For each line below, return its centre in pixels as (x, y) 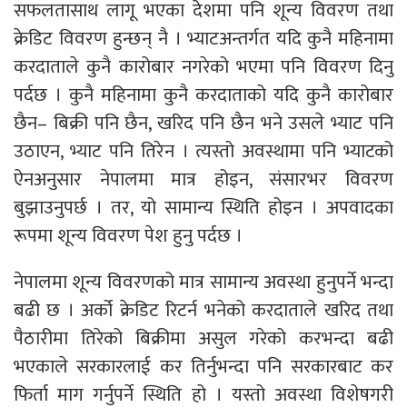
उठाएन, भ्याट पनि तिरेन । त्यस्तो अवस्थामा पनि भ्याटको (203, 151)
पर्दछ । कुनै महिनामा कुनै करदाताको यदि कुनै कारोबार (203, 94)
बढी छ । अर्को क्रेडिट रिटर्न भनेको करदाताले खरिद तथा (203, 310)
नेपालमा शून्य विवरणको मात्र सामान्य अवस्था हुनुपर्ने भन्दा (203, 282)
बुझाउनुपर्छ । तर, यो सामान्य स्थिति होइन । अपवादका (203, 207)
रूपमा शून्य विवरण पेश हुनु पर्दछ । (130, 235)
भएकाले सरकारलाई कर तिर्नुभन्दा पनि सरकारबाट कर (203, 366)
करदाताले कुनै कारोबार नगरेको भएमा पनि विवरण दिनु (203, 66)
